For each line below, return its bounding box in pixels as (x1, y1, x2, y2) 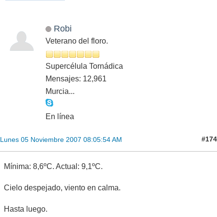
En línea (46, 112, 74, 121)
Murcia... (46, 87, 75, 95)
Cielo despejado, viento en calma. (4, 183, 121, 192)
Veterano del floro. (46, 36, 108, 45)
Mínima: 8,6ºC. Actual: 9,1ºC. (4, 162, 103, 170)
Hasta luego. (4, 204, 47, 213)
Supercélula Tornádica (46, 62, 123, 70)
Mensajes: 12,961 (46, 74, 107, 83)
